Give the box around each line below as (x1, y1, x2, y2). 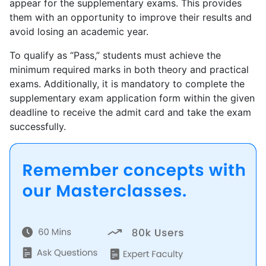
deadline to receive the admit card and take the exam (9, 106, 251, 119)
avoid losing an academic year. (9, 26, 148, 38)
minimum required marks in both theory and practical (9, 64, 249, 76)
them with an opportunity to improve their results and (9, 11, 252, 24)
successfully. (9, 121, 66, 133)
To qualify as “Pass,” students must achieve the (9, 49, 221, 62)
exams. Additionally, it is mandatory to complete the (9, 78, 245, 90)
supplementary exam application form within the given (9, 92, 255, 104)
